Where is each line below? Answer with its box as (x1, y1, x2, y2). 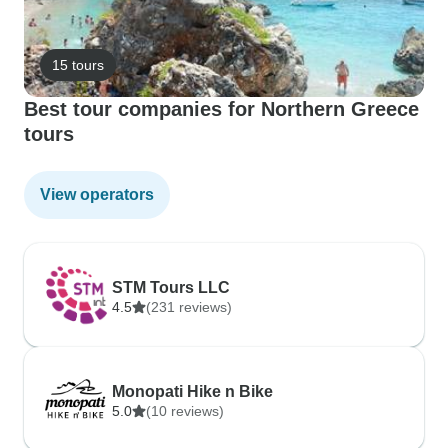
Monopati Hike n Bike (112, 383, 273, 400)
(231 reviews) (146, 299, 232, 315)
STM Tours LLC (112, 279, 230, 296)
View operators (40, 186, 154, 203)
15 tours (52, 56, 104, 73)
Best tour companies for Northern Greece (24, 98, 419, 120)
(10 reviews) (146, 403, 224, 419)
